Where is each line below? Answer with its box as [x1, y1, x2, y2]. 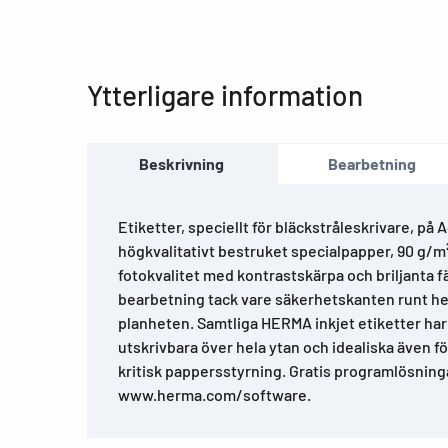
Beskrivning [139, 154, 225, 174]
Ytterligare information [87, 78, 363, 113]
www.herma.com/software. [118, 385, 311, 405]
